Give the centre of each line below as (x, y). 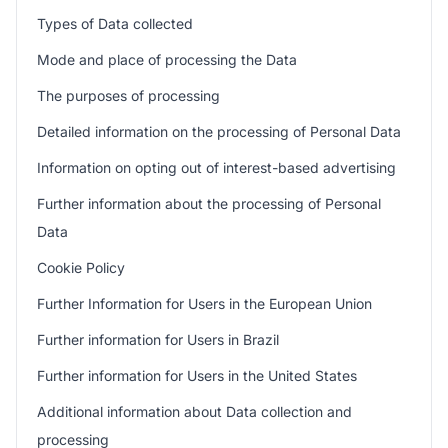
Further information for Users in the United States (197, 375)
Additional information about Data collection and (194, 411)
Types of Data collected (115, 23)
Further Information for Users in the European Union (204, 303)
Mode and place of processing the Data (167, 59)
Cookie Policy (81, 267)
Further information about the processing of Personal (209, 203)
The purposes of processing (128, 95)
